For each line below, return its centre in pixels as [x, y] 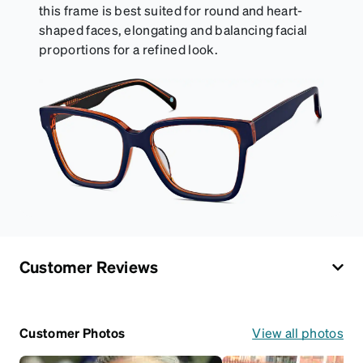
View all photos [298, 333]
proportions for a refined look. [128, 49]
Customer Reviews [89, 267]
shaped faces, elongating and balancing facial [173, 29]
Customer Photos [73, 333]
